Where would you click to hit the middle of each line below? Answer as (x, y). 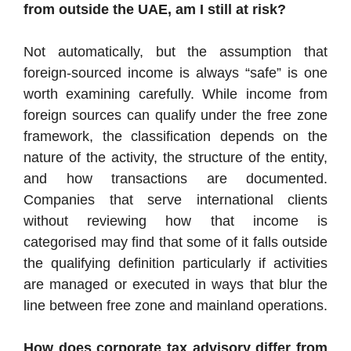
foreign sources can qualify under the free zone (175, 115)
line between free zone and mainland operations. (175, 305)
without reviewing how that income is (175, 221)
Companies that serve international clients (175, 199)
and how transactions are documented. (175, 178)
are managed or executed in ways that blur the (175, 284)
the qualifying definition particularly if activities (175, 263)
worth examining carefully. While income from (175, 94)
